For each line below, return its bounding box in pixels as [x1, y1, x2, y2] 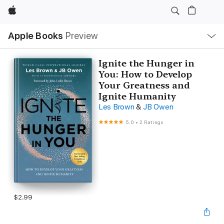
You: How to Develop [98, 69, 192, 79]
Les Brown [98, 102, 134, 111]
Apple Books [8, 30, 63, 41]
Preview [65, 30, 98, 41]
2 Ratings [139, 119, 163, 125]
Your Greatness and [98, 80, 190, 90]
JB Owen [142, 102, 173, 111]
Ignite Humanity [98, 91, 176, 101]
